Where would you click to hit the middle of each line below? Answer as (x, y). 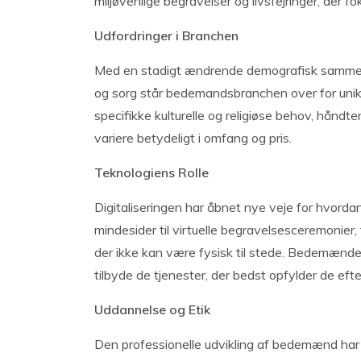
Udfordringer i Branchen (166, 35)
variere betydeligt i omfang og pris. (193, 138)
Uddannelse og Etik (152, 309)
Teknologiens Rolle (151, 172)
